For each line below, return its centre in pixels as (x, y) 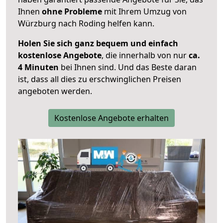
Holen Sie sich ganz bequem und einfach (98, 44)
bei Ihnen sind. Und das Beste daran (128, 67)
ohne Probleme (72, 12)
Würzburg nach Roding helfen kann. (86, 24)
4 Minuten (38, 67)
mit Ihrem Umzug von (144, 12)
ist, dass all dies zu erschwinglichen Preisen (100, 79)
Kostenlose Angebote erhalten (111, 118)
